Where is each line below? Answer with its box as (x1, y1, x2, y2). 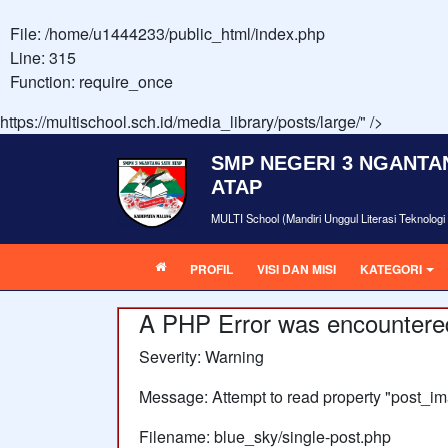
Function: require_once (10, 70, 173, 93)
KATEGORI (360, 260, 422, 278)
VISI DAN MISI (257, 260, 336, 278)
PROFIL (190, 260, 233, 278)
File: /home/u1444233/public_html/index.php (10, 22, 325, 45)
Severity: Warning (139, 345, 264, 368)
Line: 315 (10, 46, 76, 69)
